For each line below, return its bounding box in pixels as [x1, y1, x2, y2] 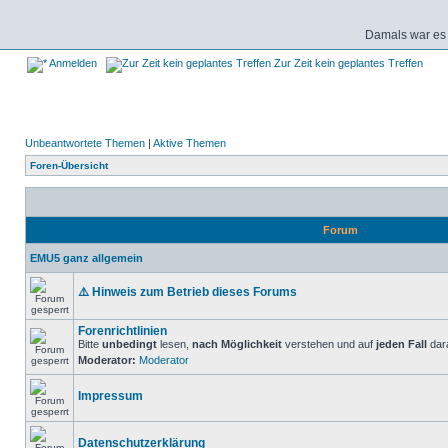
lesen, [157, 338, 192, 350]
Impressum [78, 389, 143, 403]
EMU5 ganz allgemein [30, 252, 143, 264]
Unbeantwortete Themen [25, 137, 145, 149]
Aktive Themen [153, 137, 226, 149]
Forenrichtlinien [78, 324, 167, 338]
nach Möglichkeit [192, 338, 282, 350]
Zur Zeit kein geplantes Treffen [271, 57, 423, 69]
